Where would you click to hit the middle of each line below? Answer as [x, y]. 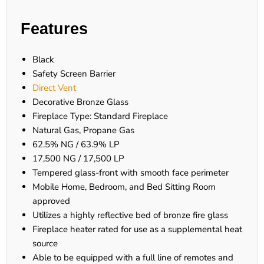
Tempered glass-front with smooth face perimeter [131, 173]
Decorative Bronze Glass [80, 102]
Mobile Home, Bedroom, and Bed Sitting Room [124, 187]
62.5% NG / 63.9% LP [76, 145]
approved [51, 201]
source [45, 244]
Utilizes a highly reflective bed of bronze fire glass [130, 215]
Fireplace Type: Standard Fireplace [100, 116]
